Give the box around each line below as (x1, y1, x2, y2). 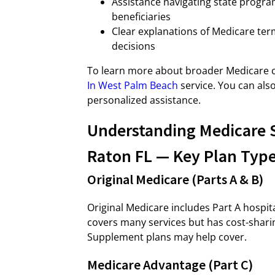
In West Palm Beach (87, 79, 178, 92)
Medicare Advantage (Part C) (87, 256, 253, 273)
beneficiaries (112, 10, 171, 23)
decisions (112, 39, 155, 53)
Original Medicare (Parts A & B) (87, 171, 263, 188)
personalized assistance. (87, 93, 201, 107)
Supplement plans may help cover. (87, 230, 247, 244)
